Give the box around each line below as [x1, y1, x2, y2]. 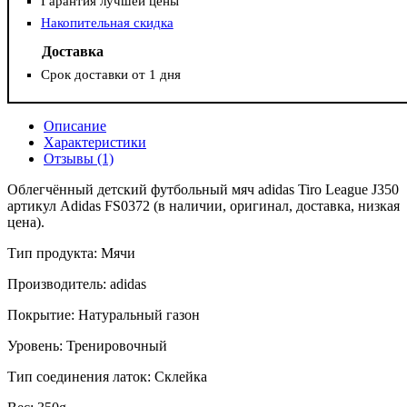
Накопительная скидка [40, 15, 174, 31]
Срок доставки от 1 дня [40, 67, 181, 83]
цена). [7, 214, 45, 231]
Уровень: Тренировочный [7, 338, 167, 354]
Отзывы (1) [44, 151, 114, 167]
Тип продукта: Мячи [7, 245, 135, 262]
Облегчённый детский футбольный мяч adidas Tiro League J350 [7, 182, 399, 198]
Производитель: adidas [7, 276, 146, 293]
